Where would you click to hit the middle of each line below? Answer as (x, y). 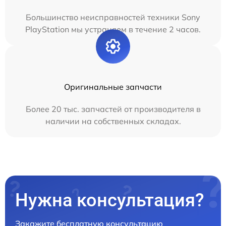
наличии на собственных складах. (113, 121)
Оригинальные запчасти (113, 87)
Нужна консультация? (110, 201)
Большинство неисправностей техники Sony (113, 17)
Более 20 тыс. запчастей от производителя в (113, 109)
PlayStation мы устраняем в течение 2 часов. (113, 30)
